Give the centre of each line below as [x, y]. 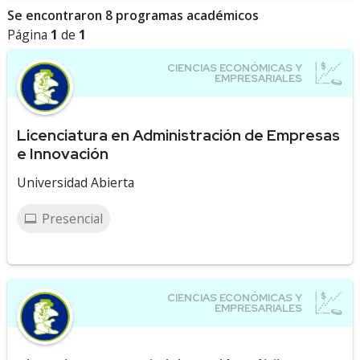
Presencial [72, 219]
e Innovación [63, 153]
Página [29, 35]
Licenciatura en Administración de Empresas [178, 135]
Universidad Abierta [76, 182]
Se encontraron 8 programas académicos [133, 15]
